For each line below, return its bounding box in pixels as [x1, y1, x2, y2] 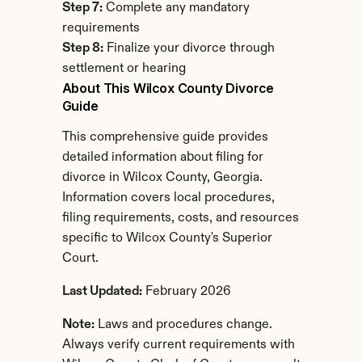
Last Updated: [61, 285, 142, 298]
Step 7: [61, 2, 103, 15]
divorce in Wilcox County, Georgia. [61, 171, 263, 184]
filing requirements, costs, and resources [61, 212, 299, 225]
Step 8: [61, 42, 103, 55]
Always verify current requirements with [61, 339, 295, 351]
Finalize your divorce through [103, 42, 275, 55]
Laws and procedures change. [94, 318, 272, 331]
